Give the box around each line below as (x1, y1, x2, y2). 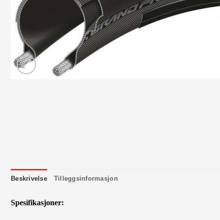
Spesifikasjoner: (11, 198, 64, 207)
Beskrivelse (11, 174, 47, 182)
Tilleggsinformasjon (54, 174, 118, 182)
